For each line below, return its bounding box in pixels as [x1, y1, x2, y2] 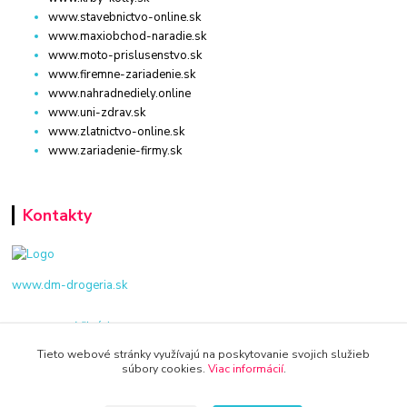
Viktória [74, 318, 116, 335]
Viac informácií [207, 362, 283, 376]
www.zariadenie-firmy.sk [48, 142, 183, 159]
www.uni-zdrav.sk [48, 104, 146, 121]
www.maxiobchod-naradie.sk [48, 27, 207, 45]
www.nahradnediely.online [48, 84, 192, 102]
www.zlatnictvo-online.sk [48, 123, 185, 140]
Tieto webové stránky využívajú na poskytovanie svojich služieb [37, 347, 370, 362]
